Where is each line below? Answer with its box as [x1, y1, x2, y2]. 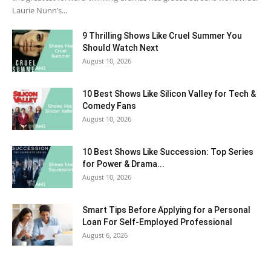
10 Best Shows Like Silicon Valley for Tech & [82, 89, 256, 99]
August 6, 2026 [82, 230, 128, 240]
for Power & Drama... [82, 159, 165, 169]
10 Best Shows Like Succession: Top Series [82, 147, 253, 157]
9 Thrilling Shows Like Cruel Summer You [82, 31, 242, 41]
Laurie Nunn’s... [12, 5, 67, 16]
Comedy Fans [82, 101, 136, 111]
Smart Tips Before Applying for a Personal [82, 205, 250, 215]
